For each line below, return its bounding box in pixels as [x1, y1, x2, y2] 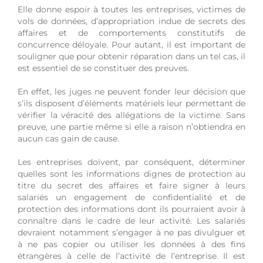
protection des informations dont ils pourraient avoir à [18, 204, 245, 215]
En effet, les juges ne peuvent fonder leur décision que [18, 86, 245, 97]
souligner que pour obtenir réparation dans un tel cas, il [18, 51, 245, 62]
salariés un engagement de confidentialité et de [18, 192, 245, 203]
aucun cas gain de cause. [18, 133, 119, 144]
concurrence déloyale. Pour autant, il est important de [18, 39, 245, 50]
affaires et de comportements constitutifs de [18, 28, 245, 39]
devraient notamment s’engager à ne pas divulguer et [18, 227, 245, 238]
